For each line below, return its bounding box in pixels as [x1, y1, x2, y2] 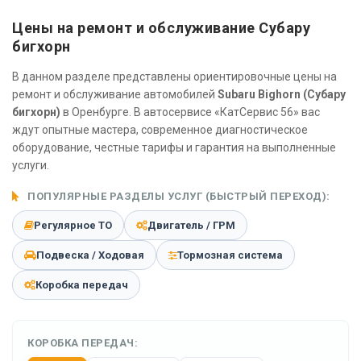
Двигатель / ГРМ [147, 218, 235, 231]
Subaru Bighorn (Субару [218, 87, 346, 101]
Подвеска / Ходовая [36, 248, 144, 261]
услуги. [12, 158, 49, 172]
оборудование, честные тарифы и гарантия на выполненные [12, 140, 336, 154]
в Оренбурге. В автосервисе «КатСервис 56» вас [60, 105, 320, 118]
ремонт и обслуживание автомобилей [12, 87, 218, 101]
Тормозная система [177, 248, 283, 261]
